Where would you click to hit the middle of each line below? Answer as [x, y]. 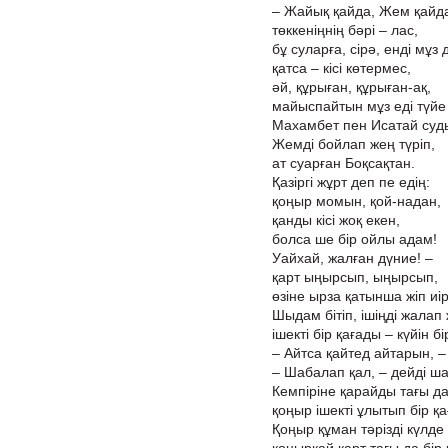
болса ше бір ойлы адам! [354, 239]
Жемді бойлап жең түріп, [353, 144]
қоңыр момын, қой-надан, [356, 201]
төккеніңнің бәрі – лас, [345, 30]
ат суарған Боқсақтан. [343, 163]
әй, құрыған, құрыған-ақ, [351, 87]
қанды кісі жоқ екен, [336, 220]
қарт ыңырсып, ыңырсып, [355, 277]
